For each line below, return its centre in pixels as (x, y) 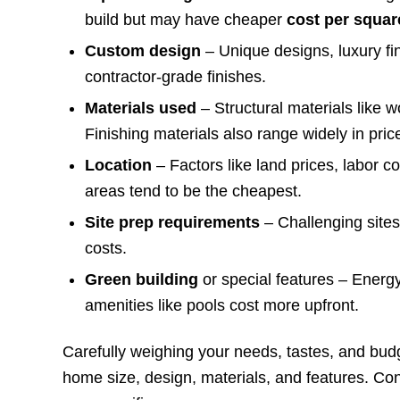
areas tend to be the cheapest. (194, 192)
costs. (106, 249)
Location (119, 166)
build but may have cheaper (186, 20)
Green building (142, 280)
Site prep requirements (173, 223)
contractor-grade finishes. (176, 77)
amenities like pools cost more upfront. (222, 306)
